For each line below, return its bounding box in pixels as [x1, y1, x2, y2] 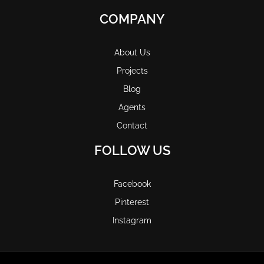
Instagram [113, 215, 151, 225]
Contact [117, 120, 147, 130]
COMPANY [100, 11, 164, 27]
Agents [118, 102, 146, 112]
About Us [114, 47, 150, 57]
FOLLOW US [94, 142, 170, 158]
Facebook [113, 179, 151, 189]
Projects [116, 65, 148, 75]
